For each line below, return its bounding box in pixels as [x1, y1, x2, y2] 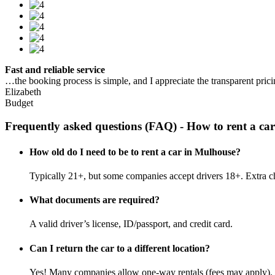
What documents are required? [29, 195, 160, 206]
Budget [5, 97, 33, 108]
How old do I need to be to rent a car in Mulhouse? [29, 146, 241, 157]
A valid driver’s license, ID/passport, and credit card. [29, 219, 233, 230]
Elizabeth [5, 86, 41, 97]
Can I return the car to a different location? [29, 242, 210, 254]
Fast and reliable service [5, 64, 105, 75]
